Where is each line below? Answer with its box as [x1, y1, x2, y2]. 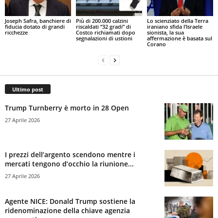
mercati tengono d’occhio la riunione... [5, 159, 134, 169]
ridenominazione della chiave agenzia [5, 206, 130, 216]
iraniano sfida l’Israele [146, 23, 202, 31]
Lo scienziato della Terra [146, 17, 208, 25]
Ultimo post [12, 86, 43, 93]
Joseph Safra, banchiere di [5, 17, 71, 25]
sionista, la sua [146, 29, 184, 36]
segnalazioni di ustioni [75, 35, 132, 42]
